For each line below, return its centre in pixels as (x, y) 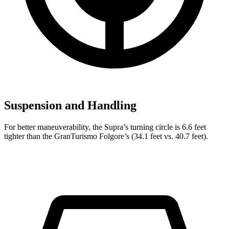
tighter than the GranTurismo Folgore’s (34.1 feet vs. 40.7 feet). (106, 136)
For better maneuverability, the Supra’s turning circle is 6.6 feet (105, 127)
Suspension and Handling (70, 106)
